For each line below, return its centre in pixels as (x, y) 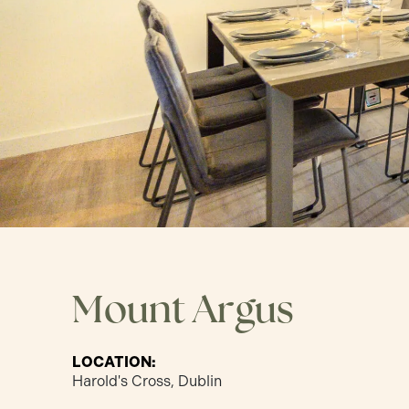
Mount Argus (184, 308)
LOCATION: (115, 362)
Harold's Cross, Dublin (147, 381)
